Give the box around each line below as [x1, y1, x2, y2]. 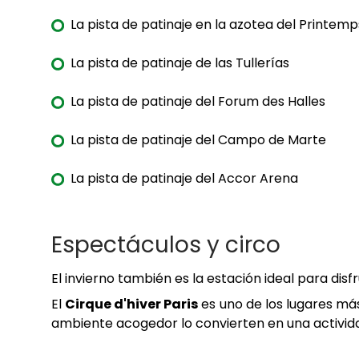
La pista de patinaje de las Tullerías [71, 54, 289, 73]
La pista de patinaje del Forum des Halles [71, 92, 325, 111]
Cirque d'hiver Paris [65, 295, 199, 314]
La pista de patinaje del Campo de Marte [71, 131, 326, 150]
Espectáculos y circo [51, 229, 280, 261]
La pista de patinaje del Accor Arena [71, 169, 298, 188]
